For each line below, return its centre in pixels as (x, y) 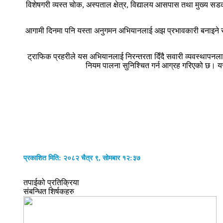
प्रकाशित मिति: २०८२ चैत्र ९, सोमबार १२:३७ (82, 158)
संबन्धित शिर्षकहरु (49, 192)
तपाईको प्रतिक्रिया (51, 183)
